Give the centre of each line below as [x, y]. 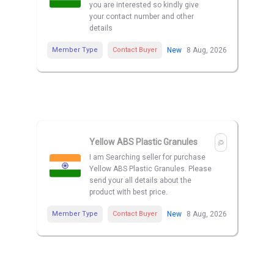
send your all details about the [140, 181]
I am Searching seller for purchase [147, 157]
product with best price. [128, 192]
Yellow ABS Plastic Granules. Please [150, 169]
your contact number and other [142, 17]
